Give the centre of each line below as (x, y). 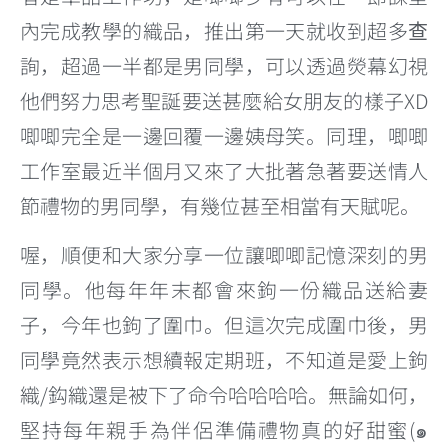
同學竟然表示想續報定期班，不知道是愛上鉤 (224, 359)
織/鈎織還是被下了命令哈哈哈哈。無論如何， (224, 394)
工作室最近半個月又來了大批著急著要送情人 (224, 170)
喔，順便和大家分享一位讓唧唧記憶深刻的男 (224, 254)
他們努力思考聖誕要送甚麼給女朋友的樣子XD (224, 100)
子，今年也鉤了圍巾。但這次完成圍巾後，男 (224, 324)
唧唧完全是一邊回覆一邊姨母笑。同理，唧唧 (224, 135)
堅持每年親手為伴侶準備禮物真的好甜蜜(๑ (224, 429)
